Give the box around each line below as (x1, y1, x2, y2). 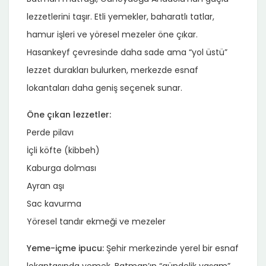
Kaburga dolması (27, 161, 96, 174)
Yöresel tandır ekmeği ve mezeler (27, 215, 166, 227)
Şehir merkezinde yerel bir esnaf (104, 242, 239, 254)
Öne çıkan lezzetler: (27, 108, 111, 121)
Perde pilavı (27, 126, 74, 138)
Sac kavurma (27, 197, 81, 210)
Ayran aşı (27, 179, 64, 192)
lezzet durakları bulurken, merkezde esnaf (27, 64, 198, 76)
